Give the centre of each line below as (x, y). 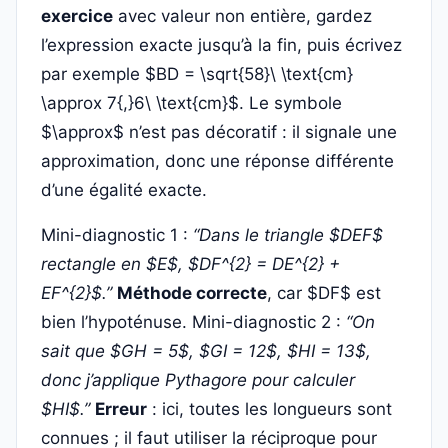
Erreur (121, 409)
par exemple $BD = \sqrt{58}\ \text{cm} (197, 74)
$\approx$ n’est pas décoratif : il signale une (219, 132)
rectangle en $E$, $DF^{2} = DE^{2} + (190, 264)
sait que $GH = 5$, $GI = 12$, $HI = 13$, (206, 351)
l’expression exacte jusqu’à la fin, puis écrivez (221, 45)
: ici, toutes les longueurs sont (269, 409)
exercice (77, 16)
